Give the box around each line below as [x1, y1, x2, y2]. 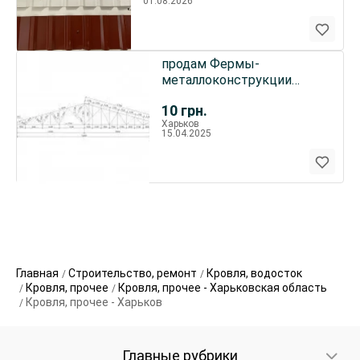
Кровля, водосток [207, 267, 302, 280]
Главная [16, 267, 59, 280]
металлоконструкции [161, 72, 292, 88]
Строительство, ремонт [68, 267, 197, 280]
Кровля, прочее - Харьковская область [118, 281, 327, 294]
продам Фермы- [161, 56, 260, 72]
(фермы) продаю [161, 88, 264, 104]
